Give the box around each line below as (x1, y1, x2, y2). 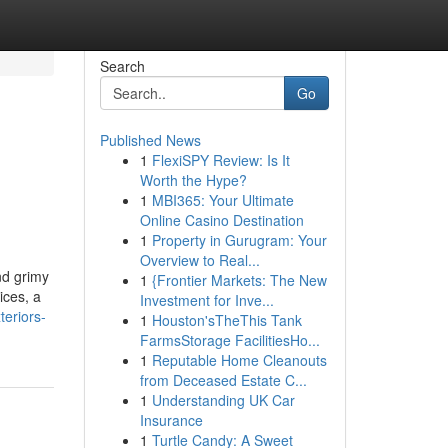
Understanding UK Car (151, 390, 295, 410)
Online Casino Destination (139, 210, 304, 230)
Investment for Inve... (139, 290, 274, 310)
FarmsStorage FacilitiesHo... (139, 330, 320, 350)
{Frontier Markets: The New (151, 270, 327, 290)
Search (99, 56, 145, 76)
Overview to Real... (139, 250, 260, 270)
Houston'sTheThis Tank (151, 310, 302, 330)
